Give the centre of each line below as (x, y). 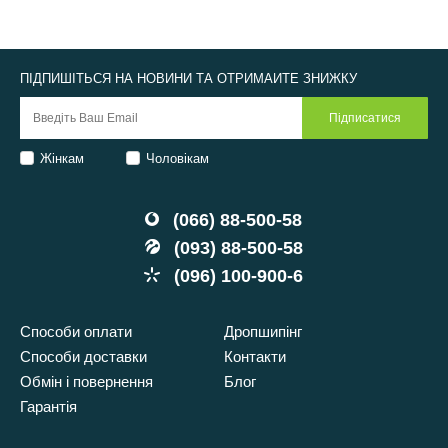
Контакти (254, 356)
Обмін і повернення (87, 381)
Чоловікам (178, 158)
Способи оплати (76, 331)
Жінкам (62, 158)
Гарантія (49, 406)
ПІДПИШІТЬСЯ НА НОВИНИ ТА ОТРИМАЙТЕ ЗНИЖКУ (189, 78)
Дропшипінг (262, 331)
